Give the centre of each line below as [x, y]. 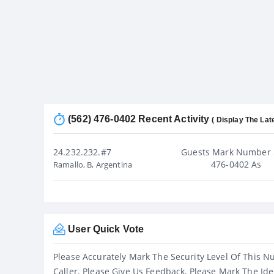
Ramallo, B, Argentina [93, 164]
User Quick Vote [105, 229]
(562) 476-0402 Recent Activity [139, 119]
